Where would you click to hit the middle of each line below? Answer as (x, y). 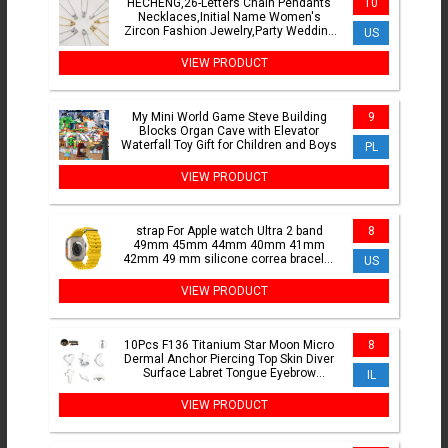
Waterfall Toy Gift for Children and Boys (229, 145)
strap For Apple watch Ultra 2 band (229, 231)
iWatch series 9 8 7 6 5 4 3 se (229, 273)
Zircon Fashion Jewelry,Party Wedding (229, 31)
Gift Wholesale (229, 45)
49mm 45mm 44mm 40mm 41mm (229, 245)
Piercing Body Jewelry (229, 387)
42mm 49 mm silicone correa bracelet (229, 259)
